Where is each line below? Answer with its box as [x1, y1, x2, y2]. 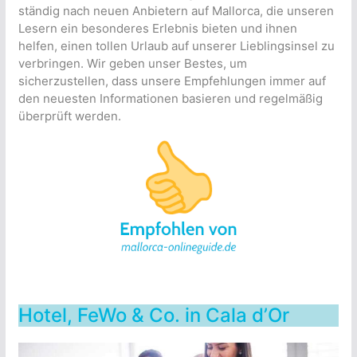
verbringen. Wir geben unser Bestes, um [18, 56, 247, 71]
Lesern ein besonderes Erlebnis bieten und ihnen [18, 21, 297, 36]
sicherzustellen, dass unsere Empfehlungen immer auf [18, 73, 326, 88]
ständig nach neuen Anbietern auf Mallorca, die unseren [18, 3, 334, 18]
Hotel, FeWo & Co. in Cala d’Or [18, 304, 289, 327]
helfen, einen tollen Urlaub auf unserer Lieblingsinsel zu [18, 38, 335, 53]
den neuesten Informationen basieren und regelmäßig [18, 91, 323, 106]
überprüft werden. [18, 108, 121, 124]
